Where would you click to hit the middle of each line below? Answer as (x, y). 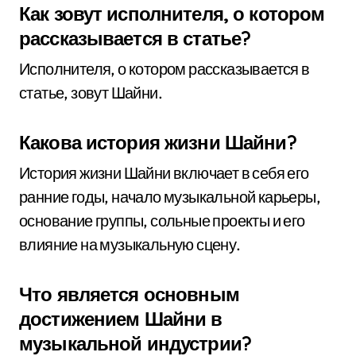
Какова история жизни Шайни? (158, 142)
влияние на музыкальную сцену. (130, 244)
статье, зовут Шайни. (91, 93)
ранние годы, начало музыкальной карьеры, (170, 197)
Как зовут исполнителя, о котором (172, 14)
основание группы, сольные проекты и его (162, 221)
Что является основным (129, 294)
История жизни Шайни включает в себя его (164, 173)
